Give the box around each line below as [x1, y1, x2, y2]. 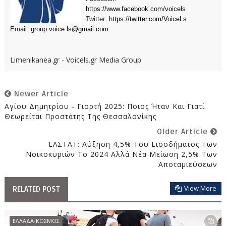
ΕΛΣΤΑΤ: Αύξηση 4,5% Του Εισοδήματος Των [48, 139, 218, 149]
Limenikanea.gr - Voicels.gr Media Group [10, 55, 141, 65]
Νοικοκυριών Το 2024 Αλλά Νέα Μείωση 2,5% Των [26, 149, 218, 159]
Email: [10, 25, 31, 33]
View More [184, 184, 217, 193]
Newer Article [11, 89, 69, 99]
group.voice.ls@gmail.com [30, 25, 108, 33]
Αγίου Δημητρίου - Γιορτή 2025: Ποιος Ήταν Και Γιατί [4, 101, 205, 111]
